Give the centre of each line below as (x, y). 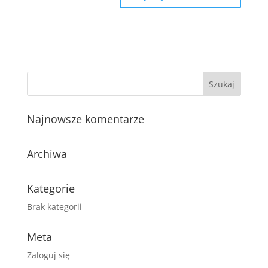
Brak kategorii (54, 206)
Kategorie (51, 188)
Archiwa (47, 153)
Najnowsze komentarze (85, 119)
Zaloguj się (48, 255)
